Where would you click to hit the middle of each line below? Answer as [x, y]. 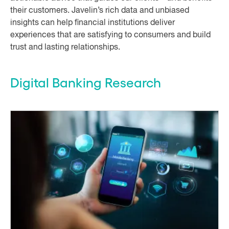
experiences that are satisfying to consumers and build [110, 35]
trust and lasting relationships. [65, 48]
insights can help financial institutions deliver [93, 23]
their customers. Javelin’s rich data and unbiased [100, 11]
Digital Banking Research [86, 82]
